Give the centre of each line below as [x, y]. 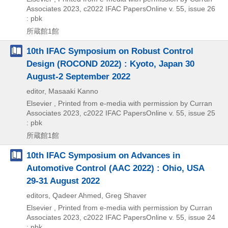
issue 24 [201, 218]
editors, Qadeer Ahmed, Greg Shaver [87, 196]
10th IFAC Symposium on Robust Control [110, 51]
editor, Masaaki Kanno [62, 91]
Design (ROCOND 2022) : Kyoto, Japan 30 [110, 64]
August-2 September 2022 [78, 77]
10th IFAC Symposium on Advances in [103, 155]
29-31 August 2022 [63, 181]
